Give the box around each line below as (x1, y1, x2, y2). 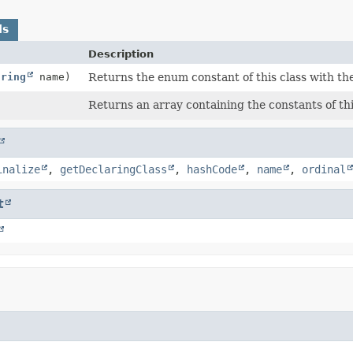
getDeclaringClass (60, 162, 167, 176)
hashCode (187, 162, 237, 176)
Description (87, 47, 154, 60)
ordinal (302, 162, 346, 176)
